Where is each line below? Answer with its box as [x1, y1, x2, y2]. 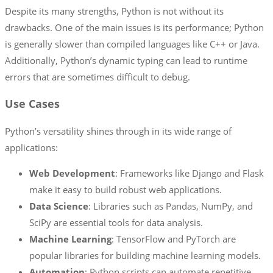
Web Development [29, 166, 115, 179]
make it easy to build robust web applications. [29, 183, 222, 196]
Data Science [29, 199, 88, 212]
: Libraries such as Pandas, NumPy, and [88, 199, 253, 212]
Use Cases [5, 96, 60, 112]
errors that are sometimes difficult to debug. [5, 70, 190, 83]
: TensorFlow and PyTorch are [112, 232, 236, 245]
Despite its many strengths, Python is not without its [5, 4, 224, 17]
